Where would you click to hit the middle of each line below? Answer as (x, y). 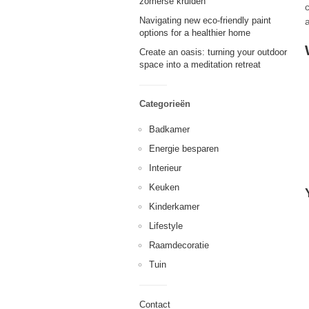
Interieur (165, 168)
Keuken (164, 187)
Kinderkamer (174, 207)
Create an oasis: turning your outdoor (213, 52)
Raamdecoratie (179, 245)
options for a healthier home (195, 33)
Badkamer (169, 129)
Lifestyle (166, 226)
